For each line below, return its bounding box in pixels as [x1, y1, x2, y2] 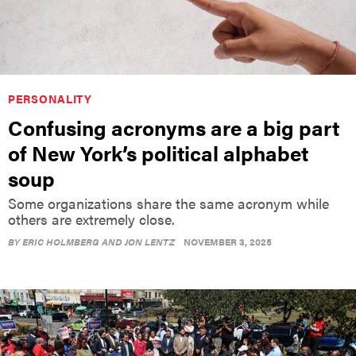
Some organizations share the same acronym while [8, 193, 329, 214]
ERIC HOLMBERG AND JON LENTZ [22, 234, 175, 250]
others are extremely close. [8, 209, 175, 230]
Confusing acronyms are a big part [8, 113, 339, 143]
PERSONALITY [8, 91, 92, 107]
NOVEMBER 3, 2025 [184, 234, 272, 250]
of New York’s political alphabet [8, 138, 308, 168]
